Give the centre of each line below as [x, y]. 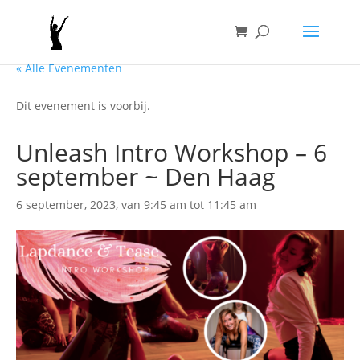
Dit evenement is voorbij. [83, 106]
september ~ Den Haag [145, 176]
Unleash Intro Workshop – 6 [172, 152]
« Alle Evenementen [69, 68]
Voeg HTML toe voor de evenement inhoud [130, 41]
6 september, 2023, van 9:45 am [101, 205]
